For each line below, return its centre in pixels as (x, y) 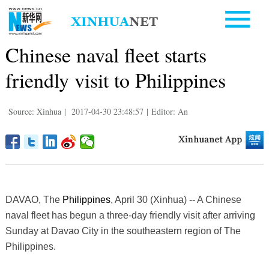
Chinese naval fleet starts (106, 54)
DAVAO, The (34, 199)
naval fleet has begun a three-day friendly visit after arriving (130, 215)
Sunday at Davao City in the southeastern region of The (123, 231)
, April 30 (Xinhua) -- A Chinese (176, 199)
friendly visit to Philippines (115, 80)
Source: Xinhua (35, 111)
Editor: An (169, 111)
